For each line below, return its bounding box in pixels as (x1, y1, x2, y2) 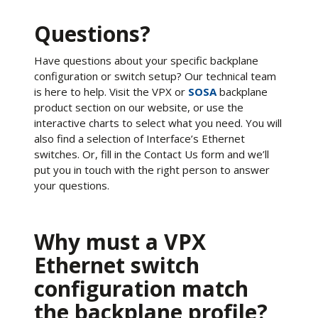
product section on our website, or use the (34, 100, 243, 114)
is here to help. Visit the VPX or (34, 84, 188, 99)
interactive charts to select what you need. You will (34, 116, 282, 130)
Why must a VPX (34, 227, 206, 256)
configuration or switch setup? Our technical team (34, 69, 276, 83)
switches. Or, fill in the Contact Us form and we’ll (34, 147, 269, 161)
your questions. (34, 178, 109, 192)
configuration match (34, 274, 248, 303)
